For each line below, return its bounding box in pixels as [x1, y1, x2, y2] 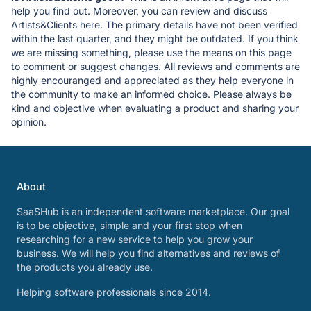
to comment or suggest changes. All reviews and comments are [11, 60, 300, 72]
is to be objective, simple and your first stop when [17, 219, 242, 231]
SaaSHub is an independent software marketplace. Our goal [17, 205, 289, 217]
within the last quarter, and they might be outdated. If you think [11, 32, 299, 44]
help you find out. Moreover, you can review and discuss [11, 4, 267, 17]
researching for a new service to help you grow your [17, 233, 253, 245]
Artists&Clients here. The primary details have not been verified [11, 18, 298, 31]
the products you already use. [17, 261, 153, 273]
